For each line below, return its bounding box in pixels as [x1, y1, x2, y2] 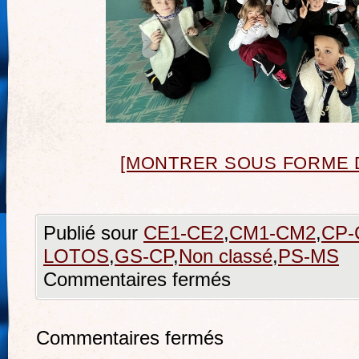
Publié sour [43, 222, 143, 244]
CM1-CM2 [229, 222, 316, 244]
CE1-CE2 [143, 222, 224, 244]
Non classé [179, 245, 272, 267]
